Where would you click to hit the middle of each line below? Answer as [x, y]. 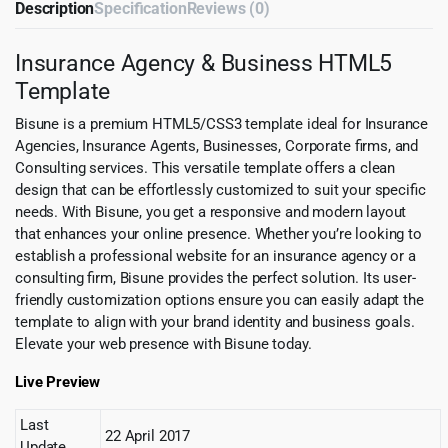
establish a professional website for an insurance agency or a [215, 256]
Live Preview [58, 382]
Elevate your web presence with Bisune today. [163, 344]
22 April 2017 [148, 436]
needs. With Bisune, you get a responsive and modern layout [211, 212]
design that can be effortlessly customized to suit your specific [220, 190]
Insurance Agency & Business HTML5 [204, 63]
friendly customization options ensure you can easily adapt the [219, 300]
